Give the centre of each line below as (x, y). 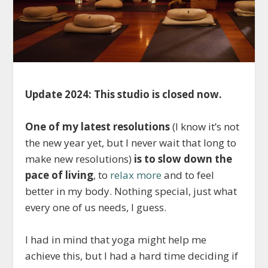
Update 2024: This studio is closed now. (124, 94)
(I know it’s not (205, 126)
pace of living (60, 175)
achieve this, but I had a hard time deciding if (132, 255)
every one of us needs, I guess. (96, 207)
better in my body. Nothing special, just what (131, 191)
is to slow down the (183, 159)
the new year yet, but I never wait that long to (131, 142)
